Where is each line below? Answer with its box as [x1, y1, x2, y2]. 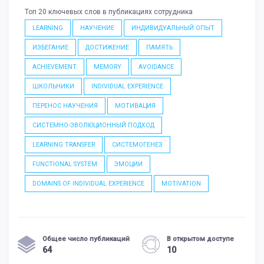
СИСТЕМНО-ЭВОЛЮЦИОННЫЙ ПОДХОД [32, 121, 154, 130]
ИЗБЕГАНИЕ [32, 44, 68, 52]
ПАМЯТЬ [146, 44, 173, 52]
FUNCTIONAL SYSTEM [32, 160, 97, 169]
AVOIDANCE [138, 63, 174, 71]
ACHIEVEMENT [32, 63, 77, 71]
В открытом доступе [167, 234, 234, 243]
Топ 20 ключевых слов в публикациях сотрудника [25, 8, 193, 16]
